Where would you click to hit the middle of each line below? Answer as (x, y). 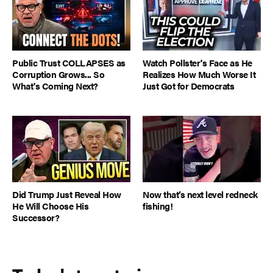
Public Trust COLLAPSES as (69, 62)
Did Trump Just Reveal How (67, 194)
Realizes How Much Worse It (199, 74)
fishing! (158, 206)
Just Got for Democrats (188, 85)
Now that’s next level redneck (200, 194)
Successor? (36, 218)
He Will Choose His (50, 206)
